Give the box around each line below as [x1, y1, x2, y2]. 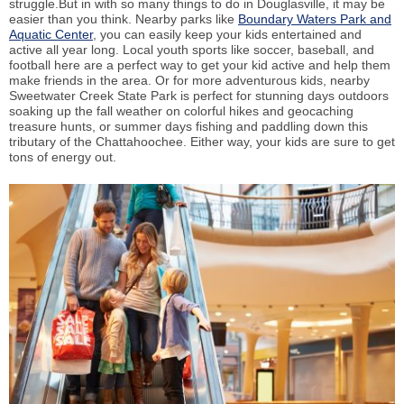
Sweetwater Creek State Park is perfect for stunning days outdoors [9, 87, 389, 103]
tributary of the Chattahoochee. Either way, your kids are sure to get [9, 133, 395, 149]
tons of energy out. [9, 149, 116, 164]
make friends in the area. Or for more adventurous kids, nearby [9, 72, 370, 87]
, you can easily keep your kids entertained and [93, 26, 362, 41]
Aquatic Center [9, 26, 93, 41]
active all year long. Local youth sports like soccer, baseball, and [9, 41, 374, 57]
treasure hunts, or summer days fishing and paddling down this [9, 118, 368, 133]
